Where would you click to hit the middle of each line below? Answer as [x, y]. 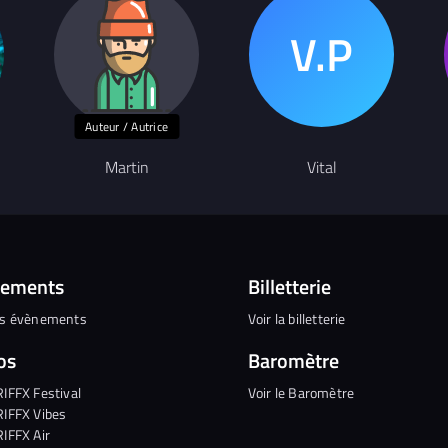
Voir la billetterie [296, 318]
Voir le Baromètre [301, 392]
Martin [126, 166]
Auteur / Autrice [126, 126]
